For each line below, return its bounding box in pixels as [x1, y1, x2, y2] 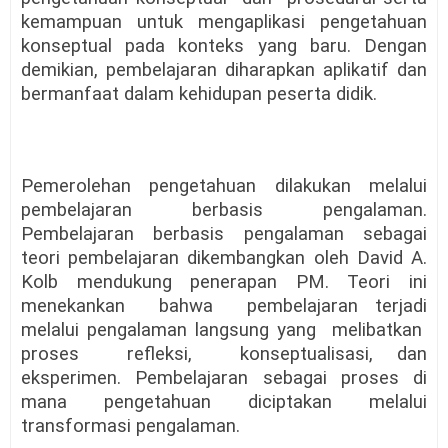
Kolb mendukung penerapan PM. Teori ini [21, 271, 427, 294]
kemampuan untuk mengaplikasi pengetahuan [21, 11, 427, 34]
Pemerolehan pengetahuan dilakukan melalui [21, 175, 427, 198]
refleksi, [127, 343, 192, 366]
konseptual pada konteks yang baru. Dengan [21, 35, 427, 58]
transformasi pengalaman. [21, 415, 240, 438]
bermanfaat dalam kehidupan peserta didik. [21, 83, 377, 106]
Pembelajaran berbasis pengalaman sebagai [21, 223, 427, 246]
